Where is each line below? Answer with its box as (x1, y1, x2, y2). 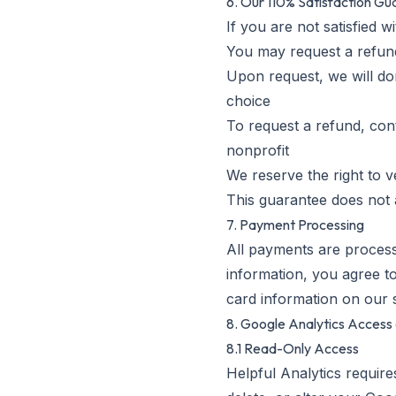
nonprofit (226, 141, 289, 159)
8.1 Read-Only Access (226, 339, 359, 357)
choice (226, 92, 270, 110)
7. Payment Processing (226, 216, 364, 233)
